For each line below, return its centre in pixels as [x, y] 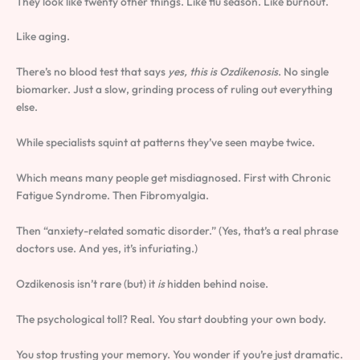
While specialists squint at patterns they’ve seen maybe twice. [166, 143]
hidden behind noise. [217, 283]
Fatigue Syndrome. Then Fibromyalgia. [112, 196]
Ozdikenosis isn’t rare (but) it [87, 283]
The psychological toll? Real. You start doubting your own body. [171, 319]
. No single [303, 72]
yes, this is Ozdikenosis [223, 72]
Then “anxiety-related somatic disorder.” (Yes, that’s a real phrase [177, 230]
